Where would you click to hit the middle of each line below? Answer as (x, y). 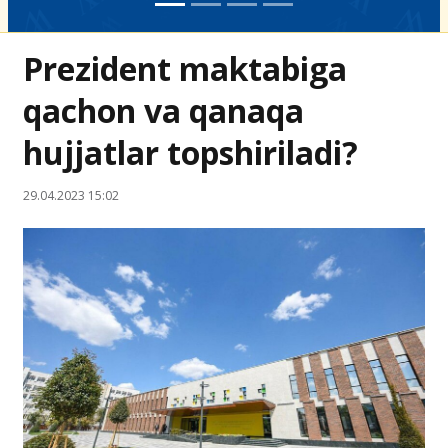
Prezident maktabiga (185, 68)
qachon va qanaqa (163, 110)
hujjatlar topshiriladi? (190, 152)
